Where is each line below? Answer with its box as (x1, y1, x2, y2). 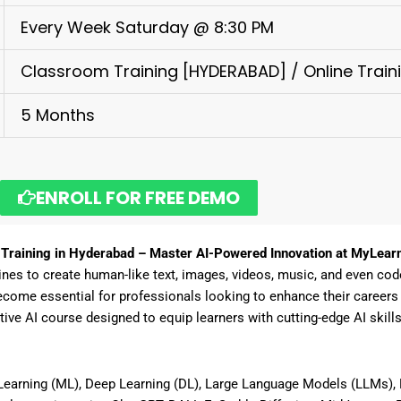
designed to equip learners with (82, 310, 277, 326)
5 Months (21, 104, 95, 126)
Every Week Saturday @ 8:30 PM (21, 16, 274, 38)
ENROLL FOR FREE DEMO (36, 185, 240, 210)
